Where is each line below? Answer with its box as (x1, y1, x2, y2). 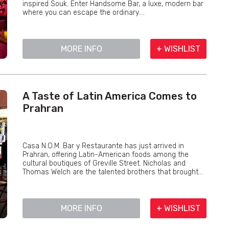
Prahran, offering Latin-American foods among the (22, 150, 189, 159)
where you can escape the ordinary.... (22, 8, 145, 17)
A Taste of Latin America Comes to (22, 90, 197, 102)
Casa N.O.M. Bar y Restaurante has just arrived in (22, 142, 184, 150)
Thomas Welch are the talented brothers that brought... (22, 168, 203, 176)
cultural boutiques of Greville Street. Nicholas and (22, 159, 186, 168)
